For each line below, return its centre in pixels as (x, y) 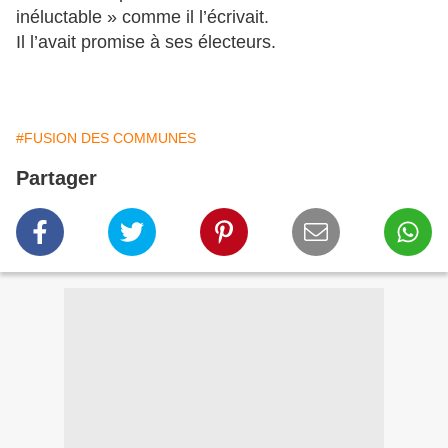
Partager (56, 178)
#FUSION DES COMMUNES (106, 138)
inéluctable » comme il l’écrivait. (142, 17)
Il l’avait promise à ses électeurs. (146, 42)
